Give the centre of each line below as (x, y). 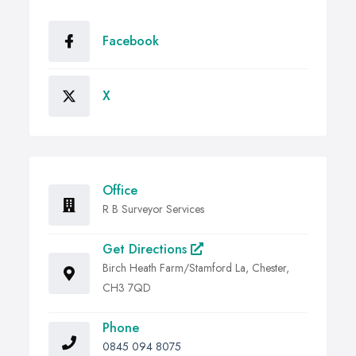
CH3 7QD (127, 288)
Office (120, 191)
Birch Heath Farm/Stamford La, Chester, (196, 268)
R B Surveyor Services (153, 209)
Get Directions (147, 250)
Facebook (131, 41)
